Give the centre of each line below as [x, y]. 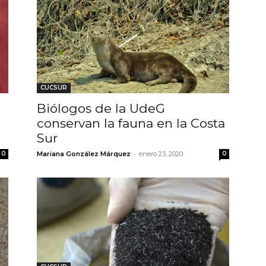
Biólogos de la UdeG [101, 108]
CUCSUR [54, 87]
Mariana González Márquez [84, 153]
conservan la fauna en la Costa [131, 123]
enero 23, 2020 [161, 153]
